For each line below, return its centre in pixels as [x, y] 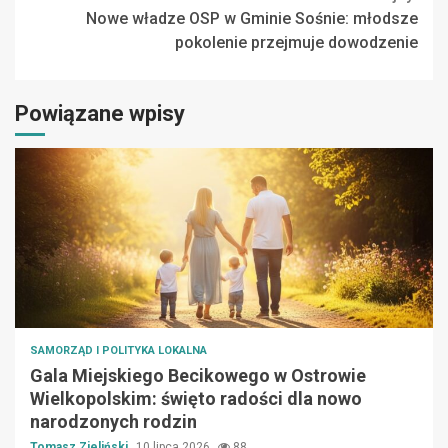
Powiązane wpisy [100, 114]
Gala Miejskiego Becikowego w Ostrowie [198, 376]
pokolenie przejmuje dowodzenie [296, 43]
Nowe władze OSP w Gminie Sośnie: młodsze [252, 19]
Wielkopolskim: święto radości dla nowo [196, 399]
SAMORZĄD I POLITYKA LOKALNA [118, 351]
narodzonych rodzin [113, 422]
